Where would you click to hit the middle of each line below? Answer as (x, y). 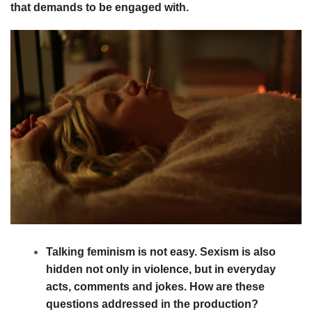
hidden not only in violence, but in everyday (161, 270)
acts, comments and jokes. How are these (155, 287)
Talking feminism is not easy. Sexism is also (161, 252)
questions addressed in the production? (152, 304)
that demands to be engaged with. (100, 8)
